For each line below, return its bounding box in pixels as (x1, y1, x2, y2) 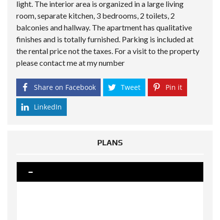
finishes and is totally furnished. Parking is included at (16, 34, 193, 44)
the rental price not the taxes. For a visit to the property (16, 46, 199, 55)
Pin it (165, 82, 182, 92)
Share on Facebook (34, 82, 96, 92)
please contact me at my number (16, 58, 125, 67)
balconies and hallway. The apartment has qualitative (16, 23, 192, 32)
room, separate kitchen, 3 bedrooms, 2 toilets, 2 (16, 11, 175, 20)
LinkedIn (34, 102, 62, 111)
